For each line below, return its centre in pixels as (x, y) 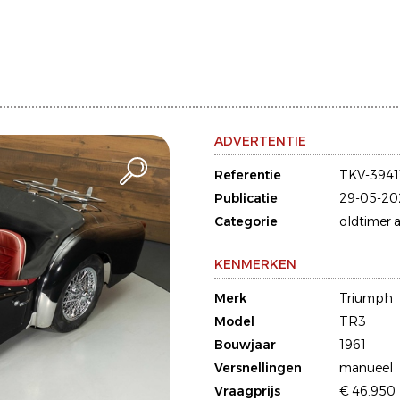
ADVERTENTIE (260, 141)
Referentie (248, 175)
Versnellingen (258, 368)
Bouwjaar (245, 345)
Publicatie (246, 198)
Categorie (246, 221)
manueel (366, 368)
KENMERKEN (255, 264)
